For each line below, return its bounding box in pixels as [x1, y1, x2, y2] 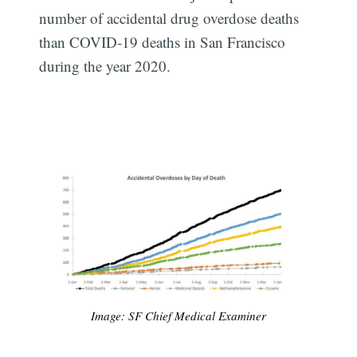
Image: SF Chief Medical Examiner [91, 307, 266, 324]
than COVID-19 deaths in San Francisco [39, 31, 286, 52]
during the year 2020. [39, 55, 171, 76]
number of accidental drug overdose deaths [39, 7, 300, 28]
